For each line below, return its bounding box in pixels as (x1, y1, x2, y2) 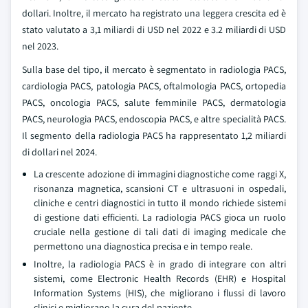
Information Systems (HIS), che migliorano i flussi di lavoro (34, 287, 286, 299)
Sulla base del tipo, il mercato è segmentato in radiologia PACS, (22, 63, 286, 76)
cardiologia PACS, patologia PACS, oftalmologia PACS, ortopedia (22, 80, 286, 92)
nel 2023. (22, 40, 58, 52)
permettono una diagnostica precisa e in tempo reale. (34, 240, 252, 252)
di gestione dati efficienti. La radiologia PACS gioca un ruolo (34, 211, 286, 223)
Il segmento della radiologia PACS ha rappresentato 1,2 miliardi (22, 129, 286, 142)
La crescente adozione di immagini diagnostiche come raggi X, (34, 168, 286, 180)
